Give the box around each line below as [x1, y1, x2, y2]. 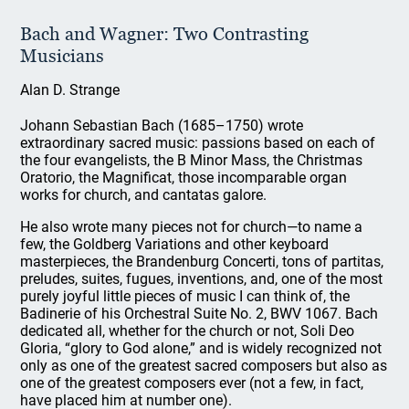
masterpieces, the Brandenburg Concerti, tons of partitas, [20, 253, 384, 270]
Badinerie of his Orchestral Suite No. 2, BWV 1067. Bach [20, 305, 379, 322]
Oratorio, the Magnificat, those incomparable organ [20, 169, 348, 186]
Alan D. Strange [20, 81, 121, 99]
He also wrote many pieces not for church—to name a [20, 218, 363, 236]
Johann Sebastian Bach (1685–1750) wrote [20, 117, 304, 134]
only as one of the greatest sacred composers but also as [20, 357, 388, 374]
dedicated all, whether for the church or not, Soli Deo [20, 322, 355, 340]
